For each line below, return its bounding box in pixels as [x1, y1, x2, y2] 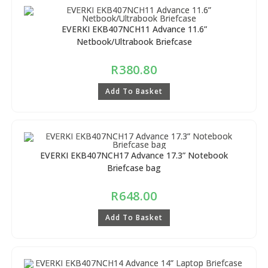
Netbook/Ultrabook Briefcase [76, 35, 192, 47]
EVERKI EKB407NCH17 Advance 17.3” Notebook [40, 150, 228, 162]
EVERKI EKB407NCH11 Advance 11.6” [61, 23, 207, 35]
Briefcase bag [107, 162, 161, 174]
